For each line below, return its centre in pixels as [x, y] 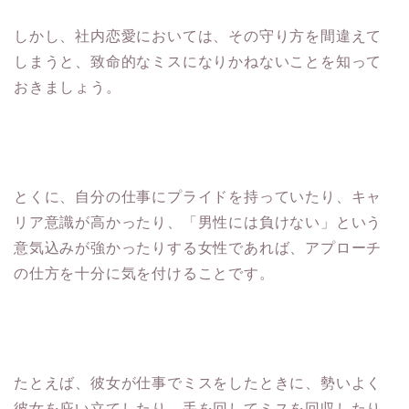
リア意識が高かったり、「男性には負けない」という [198, 222]
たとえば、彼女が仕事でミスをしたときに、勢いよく [198, 383]
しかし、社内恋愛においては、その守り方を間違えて [198, 36]
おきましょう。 [68, 87]
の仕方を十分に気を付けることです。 [144, 273]
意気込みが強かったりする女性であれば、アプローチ [198, 247]
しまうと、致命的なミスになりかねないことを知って [198, 61]
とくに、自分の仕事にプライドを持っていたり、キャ [198, 196]
